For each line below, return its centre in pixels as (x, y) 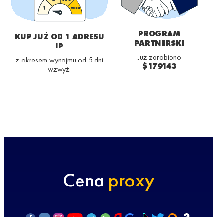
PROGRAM (159, 34)
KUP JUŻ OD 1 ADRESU (59, 36)
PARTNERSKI (159, 43)
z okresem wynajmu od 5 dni (59, 60)
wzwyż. (59, 69)
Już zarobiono (159, 57)
